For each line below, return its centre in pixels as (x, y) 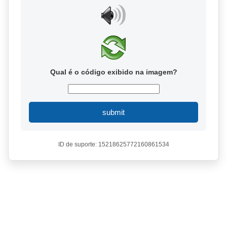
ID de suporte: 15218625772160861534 (113, 144)
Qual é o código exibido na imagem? (113, 72)
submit (113, 112)
